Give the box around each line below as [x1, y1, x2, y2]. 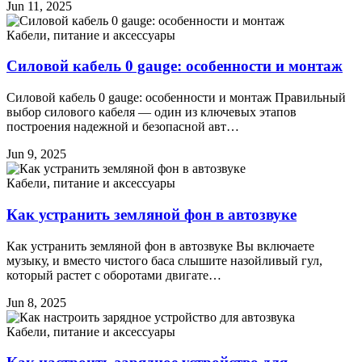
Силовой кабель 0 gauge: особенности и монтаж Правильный [6, 90, 346, 105]
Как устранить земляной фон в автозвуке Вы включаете [6, 238, 314, 253]
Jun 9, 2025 [6, 147, 66, 162]
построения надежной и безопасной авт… [6, 120, 239, 134]
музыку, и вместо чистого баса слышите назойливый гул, [6, 253, 322, 267]
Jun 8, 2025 [6, 295, 66, 309]
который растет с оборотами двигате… [6, 267, 221, 282]
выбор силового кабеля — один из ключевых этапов [6, 105, 297, 120]
